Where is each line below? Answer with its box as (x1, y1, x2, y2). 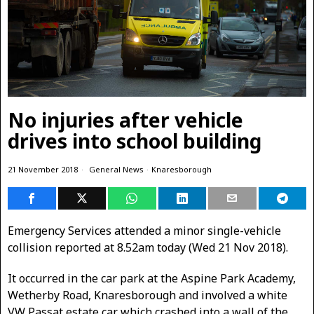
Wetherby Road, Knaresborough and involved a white (8, 287, 287, 303)
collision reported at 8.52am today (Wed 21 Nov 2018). (8, 239, 288, 255)
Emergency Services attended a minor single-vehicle (8, 222, 281, 238)
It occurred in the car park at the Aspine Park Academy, (8, 270, 296, 286)
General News (89, 163, 144, 175)
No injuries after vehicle (8, 106, 243, 133)
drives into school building (8, 127, 261, 154)
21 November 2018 (8, 163, 78, 175)
